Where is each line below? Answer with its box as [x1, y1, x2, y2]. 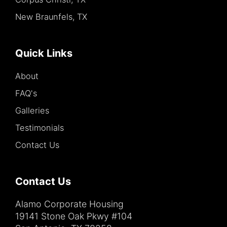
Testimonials [15, 123, 64, 133]
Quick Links [15, 47, 72, 60]
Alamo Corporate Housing [15, 199, 124, 210]
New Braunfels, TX [15, 12, 87, 22]
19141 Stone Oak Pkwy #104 [15, 211, 132, 222]
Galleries [15, 105, 49, 116]
